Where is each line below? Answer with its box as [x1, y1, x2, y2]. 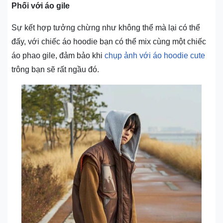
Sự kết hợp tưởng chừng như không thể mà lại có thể [11, 23, 200, 32]
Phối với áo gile [11, 1, 70, 10]
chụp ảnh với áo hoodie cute [105, 51, 205, 60]
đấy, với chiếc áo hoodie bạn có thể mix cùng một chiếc [11, 37, 206, 46]
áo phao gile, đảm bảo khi [11, 51, 105, 60]
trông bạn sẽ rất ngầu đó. [11, 65, 99, 74]
